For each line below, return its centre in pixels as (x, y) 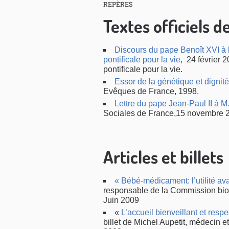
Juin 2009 (121, 200)
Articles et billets (163, 157)
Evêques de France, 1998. (151, 91)
